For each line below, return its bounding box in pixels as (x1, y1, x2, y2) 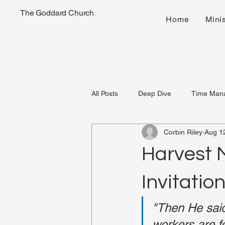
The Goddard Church (20, 8, 94, 18)
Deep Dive (138, 89, 171, 97)
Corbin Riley (164, 128, 202, 136)
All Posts (91, 89, 118, 97)
